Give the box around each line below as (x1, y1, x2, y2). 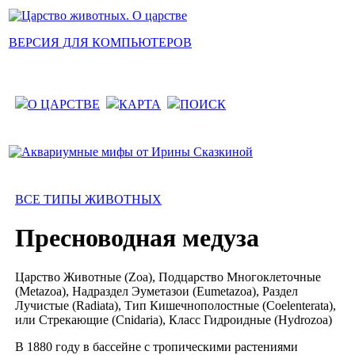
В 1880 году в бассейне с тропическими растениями (15, 339, 298, 353)
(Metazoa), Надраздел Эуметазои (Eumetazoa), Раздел (15, 284, 298, 298)
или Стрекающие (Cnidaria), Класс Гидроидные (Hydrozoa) (15, 312, 332, 326)
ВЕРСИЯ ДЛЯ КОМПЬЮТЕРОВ (9, 36, 192, 49)
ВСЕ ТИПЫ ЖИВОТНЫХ (15, 193, 162, 206)
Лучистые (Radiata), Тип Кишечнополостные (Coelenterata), (15, 298, 336, 312)
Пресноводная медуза (15, 223, 259, 253)
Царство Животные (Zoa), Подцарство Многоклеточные (15, 269, 321, 284)
